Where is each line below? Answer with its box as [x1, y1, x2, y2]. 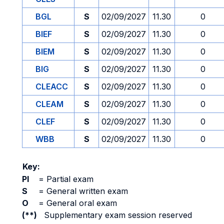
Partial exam [44, 174, 93, 184]
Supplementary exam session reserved [44, 210, 192, 220]
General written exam [44, 186, 128, 196]
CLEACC [35, 81, 68, 91]
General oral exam [44, 198, 117, 208]
